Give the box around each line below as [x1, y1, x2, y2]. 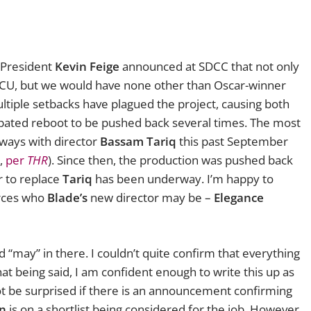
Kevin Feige [55, 58, 119, 75]
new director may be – [87, 190, 214, 206]
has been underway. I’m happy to [92, 171, 274, 187]
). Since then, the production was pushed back [48, 152, 293, 169]
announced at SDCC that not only [119, 58, 299, 75]
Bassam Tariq [100, 133, 176, 150]
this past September [176, 133, 288, 150]
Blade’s [47, 190, 87, 206]
